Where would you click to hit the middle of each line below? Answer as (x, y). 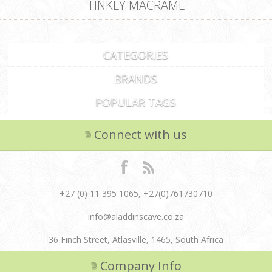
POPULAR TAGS (136, 102)
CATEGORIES (136, 54)
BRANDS (136, 78)
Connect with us (141, 134)
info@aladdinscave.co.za (136, 216)
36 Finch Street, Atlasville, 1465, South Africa (136, 239)
